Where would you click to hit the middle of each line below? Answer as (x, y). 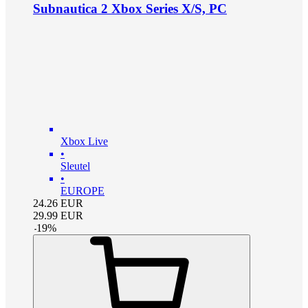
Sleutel (75, 166)
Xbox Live (84, 141)
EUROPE (82, 190)
